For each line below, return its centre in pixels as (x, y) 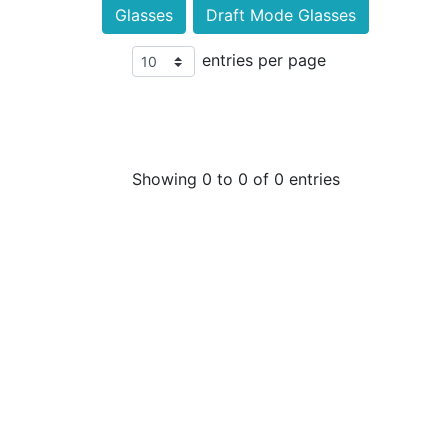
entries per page (264, 59)
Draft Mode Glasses (281, 15)
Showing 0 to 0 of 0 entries (236, 179)
